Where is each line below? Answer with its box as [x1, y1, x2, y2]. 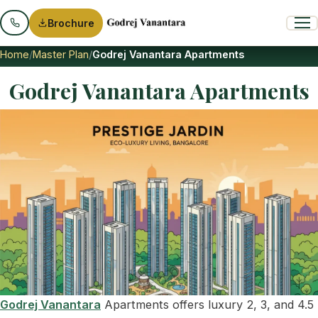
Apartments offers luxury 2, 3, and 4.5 [101, 297, 314, 312]
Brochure [48, 16, 95, 29]
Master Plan [33, 48, 89, 60]
